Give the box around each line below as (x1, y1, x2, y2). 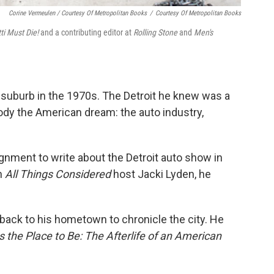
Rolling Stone (133, 27, 177, 37)
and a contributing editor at (39, 27, 133, 37)
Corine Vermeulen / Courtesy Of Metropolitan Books (9, 9, 147, 17)
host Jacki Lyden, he (111, 167, 211, 180)
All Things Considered (5, 167, 111, 180)
